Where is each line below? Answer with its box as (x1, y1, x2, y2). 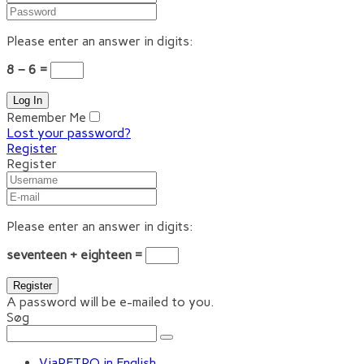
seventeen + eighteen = (6, 247, 145, 262)
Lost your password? (6, 125, 131, 141)
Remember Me (6, 110, 86, 125)
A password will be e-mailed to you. (6, 294, 214, 310)
